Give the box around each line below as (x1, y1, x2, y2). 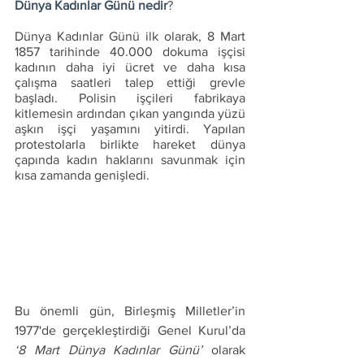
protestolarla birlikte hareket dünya (15, 137, 245, 151)
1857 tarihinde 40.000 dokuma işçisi (15, 45, 245, 58)
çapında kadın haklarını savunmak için (15, 153, 245, 167)
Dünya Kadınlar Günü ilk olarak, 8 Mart (15, 29, 245, 43)
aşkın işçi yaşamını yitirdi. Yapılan (15, 122, 245, 136)
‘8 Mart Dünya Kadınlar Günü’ (15, 342, 203, 357)
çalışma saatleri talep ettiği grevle (15, 76, 245, 89)
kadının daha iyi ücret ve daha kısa (15, 60, 245, 74)
